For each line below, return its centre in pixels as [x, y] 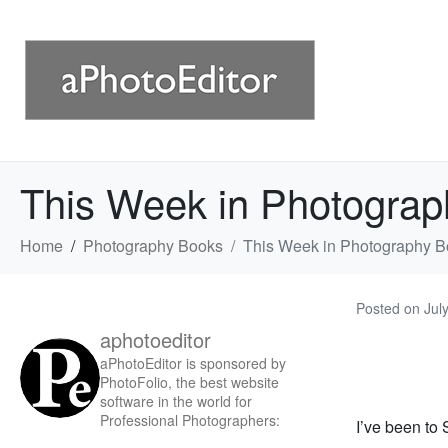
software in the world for [176, 401]
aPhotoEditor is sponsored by [193, 363]
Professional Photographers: [190, 420]
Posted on [390, 308]
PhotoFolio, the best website [189, 382]
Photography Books [153, 245]
